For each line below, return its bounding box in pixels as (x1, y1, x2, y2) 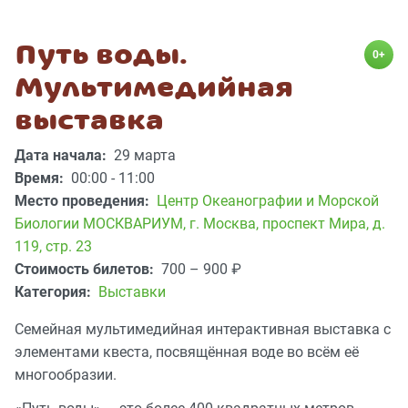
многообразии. (15, 366, 117, 384)
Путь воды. (15, 38, 188, 72)
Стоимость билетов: (15, 260, 158, 279)
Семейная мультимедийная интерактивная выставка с (15, 321, 391, 339)
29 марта (114, 147, 176, 165)
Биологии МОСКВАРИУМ (15, 215, 183, 233)
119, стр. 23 (15, 238, 92, 256)
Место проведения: (15, 192, 153, 210)
